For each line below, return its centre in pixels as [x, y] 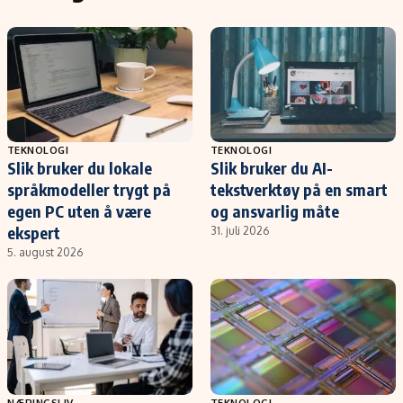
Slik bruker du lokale [80, 168]
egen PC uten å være [79, 211]
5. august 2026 [45, 253]
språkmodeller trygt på [89, 190]
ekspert [34, 233]
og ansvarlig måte [275, 211]
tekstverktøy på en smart [299, 190]
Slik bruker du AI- [272, 168]
